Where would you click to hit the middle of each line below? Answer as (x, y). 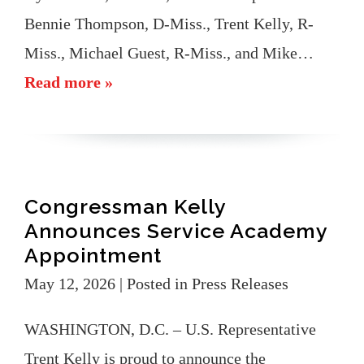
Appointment (93, 255)
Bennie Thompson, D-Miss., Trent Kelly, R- (169, 23)
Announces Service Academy (176, 230)
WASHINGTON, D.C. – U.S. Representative (170, 329)
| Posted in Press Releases (204, 283)
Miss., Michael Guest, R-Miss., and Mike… (169, 52)
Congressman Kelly (125, 206)
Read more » (69, 82)
